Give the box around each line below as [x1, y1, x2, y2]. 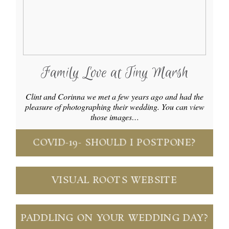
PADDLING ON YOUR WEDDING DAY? [20, 212, 209, 225]
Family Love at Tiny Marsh [41, 63, 188, 82]
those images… [90, 111, 139, 122]
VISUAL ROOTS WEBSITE [52, 174, 177, 187]
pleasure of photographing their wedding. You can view [25, 101, 204, 112]
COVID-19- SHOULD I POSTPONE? [33, 136, 196, 149]
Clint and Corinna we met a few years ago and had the [26, 90, 203, 102]
